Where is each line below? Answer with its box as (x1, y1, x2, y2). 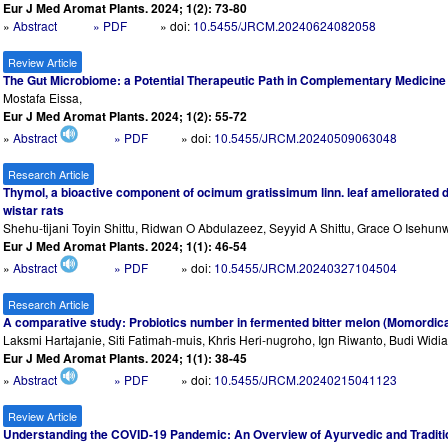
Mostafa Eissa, (3, 89, 83, 107)
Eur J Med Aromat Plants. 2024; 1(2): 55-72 (3, 107, 248, 126)
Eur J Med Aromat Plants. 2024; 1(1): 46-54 (3, 237, 248, 256)
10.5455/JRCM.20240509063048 (214, 129, 398, 147)
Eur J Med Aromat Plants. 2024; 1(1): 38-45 (3, 349, 248, 368)
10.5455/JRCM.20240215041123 (214, 371, 398, 389)
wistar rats (3, 201, 65, 220)
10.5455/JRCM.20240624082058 (193, 17, 377, 35)
